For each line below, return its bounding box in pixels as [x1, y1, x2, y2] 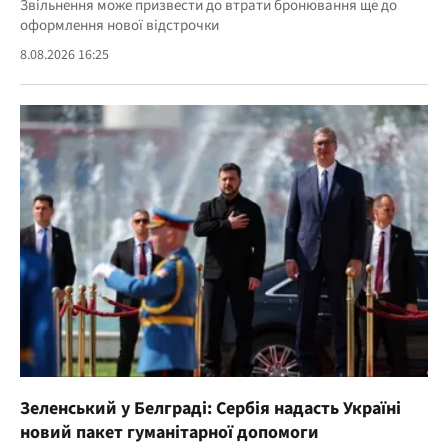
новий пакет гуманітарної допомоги [20, 420, 319, 446]
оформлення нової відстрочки [20, 15, 219, 37]
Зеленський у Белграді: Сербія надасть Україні [20, 396, 401, 422]
